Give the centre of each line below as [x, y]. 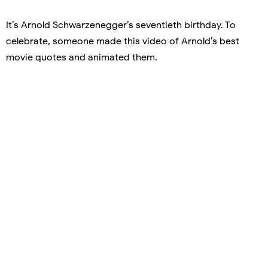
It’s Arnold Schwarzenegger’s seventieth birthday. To [121, 25]
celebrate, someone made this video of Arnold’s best [123, 41]
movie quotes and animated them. [82, 57]
